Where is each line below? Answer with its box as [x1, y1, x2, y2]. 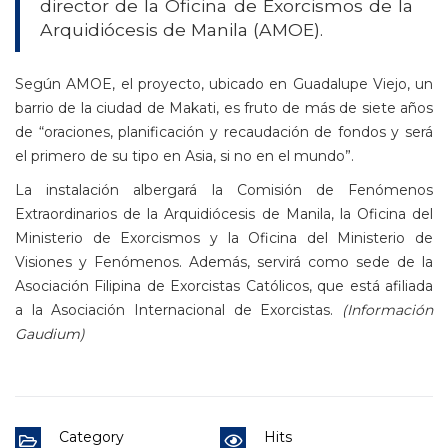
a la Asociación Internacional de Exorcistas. [15, 300, 342, 319]
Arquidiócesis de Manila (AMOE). [40, 18, 323, 40]
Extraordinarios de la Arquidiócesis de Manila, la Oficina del [15, 204, 433, 223]
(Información [342, 300, 433, 319]
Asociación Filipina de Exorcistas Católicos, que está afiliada [15, 276, 433, 295]
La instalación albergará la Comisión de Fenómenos [15, 180, 433, 199]
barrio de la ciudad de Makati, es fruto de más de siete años [15, 98, 433, 117]
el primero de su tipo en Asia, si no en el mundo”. [15, 146, 354, 165]
